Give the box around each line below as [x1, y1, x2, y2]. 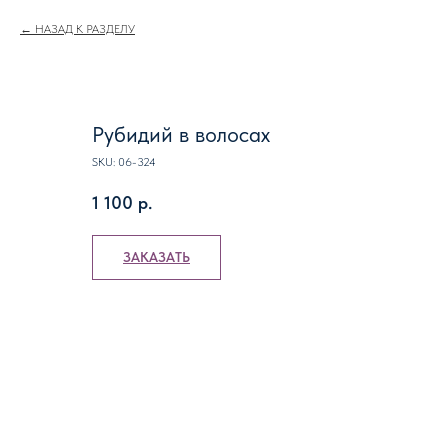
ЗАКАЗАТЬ [123, 248, 190, 265]
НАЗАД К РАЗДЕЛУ [35, 22, 135, 36]
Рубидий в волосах [92, 121, 270, 147]
